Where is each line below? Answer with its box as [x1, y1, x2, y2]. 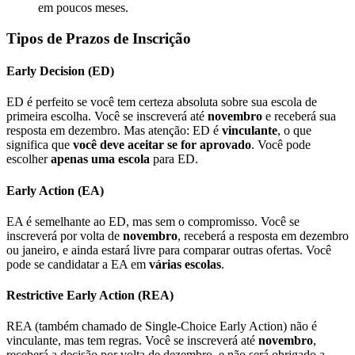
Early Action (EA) [6, 183, 104, 197]
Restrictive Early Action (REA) [6, 288, 174, 303]
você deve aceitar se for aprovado [73, 138, 251, 152]
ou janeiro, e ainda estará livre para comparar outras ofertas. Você [6, 242, 331, 257]
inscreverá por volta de [6, 228, 123, 242]
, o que [277, 124, 311, 138]
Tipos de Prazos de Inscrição [6, 29, 191, 47]
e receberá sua [262, 109, 336, 124]
